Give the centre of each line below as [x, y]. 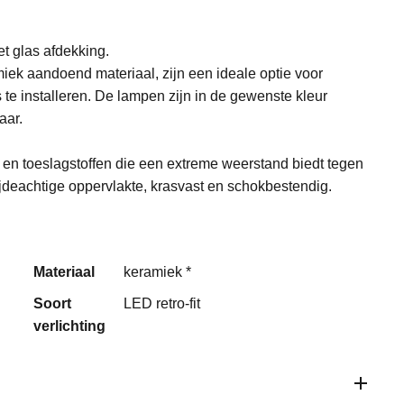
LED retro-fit [162, 303]
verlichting [70, 326]
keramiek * [158, 271]
